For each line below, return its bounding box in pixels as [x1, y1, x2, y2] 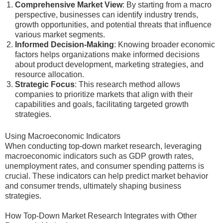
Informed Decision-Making [15, 40, 114, 49]
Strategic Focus [15, 80, 75, 89]
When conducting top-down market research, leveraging [5, 142, 202, 150]
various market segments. [15, 30, 105, 39]
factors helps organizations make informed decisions [15, 50, 200, 59]
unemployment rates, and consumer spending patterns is [5, 162, 204, 170]
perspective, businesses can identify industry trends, [15, 10, 198, 19]
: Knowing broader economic [114, 40, 215, 49]
